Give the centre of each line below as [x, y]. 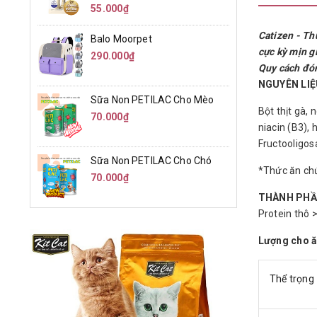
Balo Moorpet [121, 39]
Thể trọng [292, 279]
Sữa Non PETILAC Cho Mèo [152, 100]
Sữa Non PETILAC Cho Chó [151, 161]
